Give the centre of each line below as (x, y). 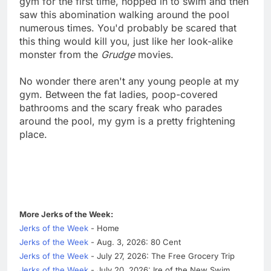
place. (33, 135)
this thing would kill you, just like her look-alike (126, 41)
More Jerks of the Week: (66, 214)
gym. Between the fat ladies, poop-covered (119, 95)
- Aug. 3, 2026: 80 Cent (135, 242)
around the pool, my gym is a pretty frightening (127, 121)
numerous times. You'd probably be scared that (128, 28)
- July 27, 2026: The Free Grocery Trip (162, 256)
